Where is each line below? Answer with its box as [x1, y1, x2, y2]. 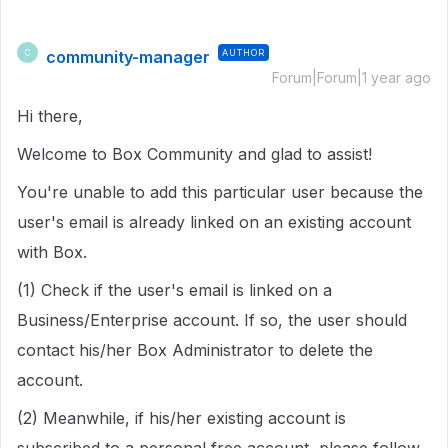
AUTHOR [222, 47, 265, 58]
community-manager [46, 47, 210, 67]
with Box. [17, 242, 92, 262]
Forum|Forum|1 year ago [272, 69, 431, 86]
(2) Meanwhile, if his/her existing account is [17, 408, 346, 428]
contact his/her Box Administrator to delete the [17, 340, 373, 360]
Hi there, [17, 106, 88, 126]
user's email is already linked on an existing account [17, 212, 411, 232]
